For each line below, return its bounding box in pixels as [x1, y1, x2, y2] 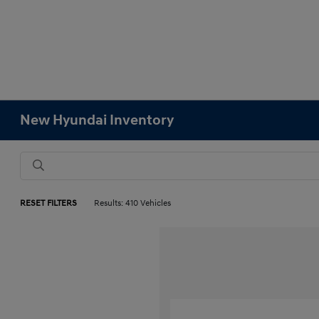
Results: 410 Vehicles [94, 198, 172, 209]
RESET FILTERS [20, 198, 78, 209]
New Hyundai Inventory [20, 112, 174, 129]
